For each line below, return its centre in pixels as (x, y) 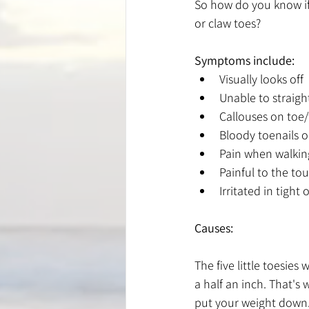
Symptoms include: (245, 60)
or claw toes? (228, 23)
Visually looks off (261, 79)
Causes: (214, 228)
